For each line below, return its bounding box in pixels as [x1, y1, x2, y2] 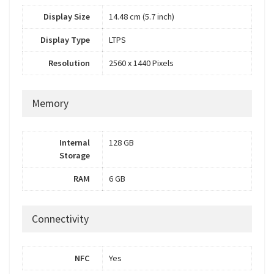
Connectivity [32, 212, 89, 226]
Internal [59, 137, 90, 149]
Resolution [48, 57, 90, 69]
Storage [59, 150, 90, 161]
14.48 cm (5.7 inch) [109, 11, 174, 23]
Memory [32, 97, 68, 111]
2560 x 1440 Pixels [109, 57, 174, 69]
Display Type [40, 34, 90, 46]
